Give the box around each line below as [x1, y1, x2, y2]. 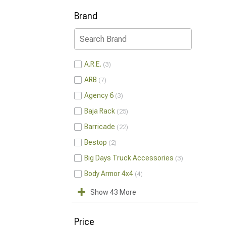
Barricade [84, 123, 115, 131]
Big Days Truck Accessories [84, 154, 174, 162]
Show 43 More [90, 188, 136, 196]
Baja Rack [84, 107, 115, 115]
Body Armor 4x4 [84, 169, 133, 178]
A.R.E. [84, 60, 101, 68]
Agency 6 [84, 91, 114, 99]
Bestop [84, 138, 107, 146]
